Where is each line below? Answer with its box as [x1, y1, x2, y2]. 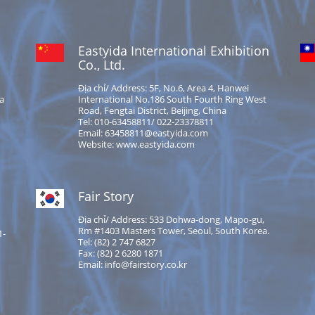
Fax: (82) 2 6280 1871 [77, 247, 163, 260]
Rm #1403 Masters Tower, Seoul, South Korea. [77, 224, 269, 238]
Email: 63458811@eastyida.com [77, 126, 208, 139]
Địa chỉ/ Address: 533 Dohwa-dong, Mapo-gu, [77, 213, 264, 226]
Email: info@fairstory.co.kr [77, 258, 187, 271]
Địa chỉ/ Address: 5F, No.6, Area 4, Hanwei [77, 81, 249, 94]
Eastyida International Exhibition [77, 41, 269, 59]
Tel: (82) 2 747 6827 [77, 236, 155, 249]
